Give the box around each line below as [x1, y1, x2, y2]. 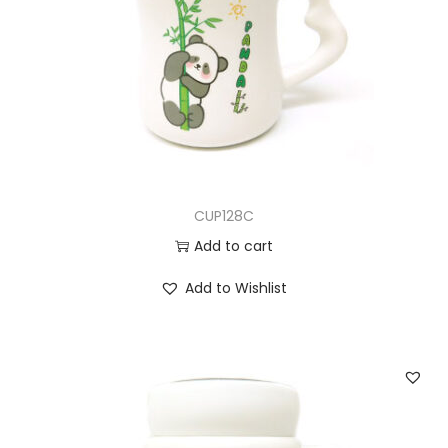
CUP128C [193, 205, 254, 226]
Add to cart [193, 235, 273, 256]
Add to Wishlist [185, 277, 288, 298]
